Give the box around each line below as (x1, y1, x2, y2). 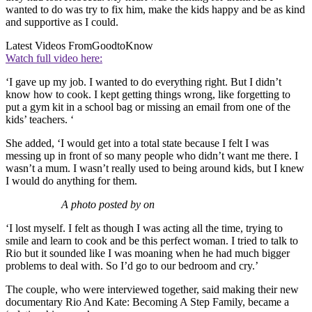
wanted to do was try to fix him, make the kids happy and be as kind (6, 3, 305, 15)
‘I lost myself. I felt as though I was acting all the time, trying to (6, 221, 283, 234)
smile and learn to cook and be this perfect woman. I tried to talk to (6, 234, 298, 247)
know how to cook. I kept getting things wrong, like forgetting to (6, 88, 290, 100)
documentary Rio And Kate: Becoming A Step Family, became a (6, 295, 289, 308)
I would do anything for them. (6, 174, 137, 187)
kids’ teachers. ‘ (6, 113, 74, 125)
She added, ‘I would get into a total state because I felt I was (6, 136, 269, 149)
